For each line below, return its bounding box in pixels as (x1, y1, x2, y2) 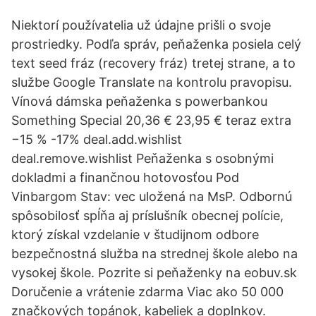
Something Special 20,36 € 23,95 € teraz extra (11, 113, 291, 128)
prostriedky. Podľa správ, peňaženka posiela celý (11, 37, 301, 51)
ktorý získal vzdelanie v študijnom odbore (11, 227, 259, 242)
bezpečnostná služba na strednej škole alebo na (11, 246, 298, 261)
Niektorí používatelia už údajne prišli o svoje (11, 18, 271, 32)
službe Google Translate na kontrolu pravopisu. (11, 75, 292, 90)
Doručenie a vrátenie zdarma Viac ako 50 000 (11, 284, 284, 299)
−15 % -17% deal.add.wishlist (11, 132, 182, 147)
